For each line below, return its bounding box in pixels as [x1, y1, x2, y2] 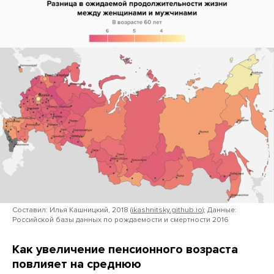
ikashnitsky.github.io [131, 206, 202, 215]
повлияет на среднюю [12, 257, 141, 272]
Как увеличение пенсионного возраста [12, 242, 238, 257]
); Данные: [202, 206, 237, 215]
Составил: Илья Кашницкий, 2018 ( [12, 206, 131, 215]
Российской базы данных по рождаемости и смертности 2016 [12, 215, 229, 224]
